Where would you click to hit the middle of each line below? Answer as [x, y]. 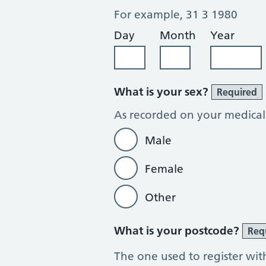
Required [237, 92]
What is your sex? [163, 92]
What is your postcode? [178, 231]
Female [164, 169]
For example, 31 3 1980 [176, 15]
